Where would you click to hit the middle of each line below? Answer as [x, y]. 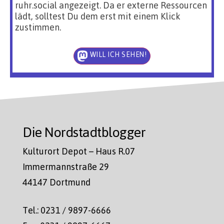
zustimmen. [38, 27]
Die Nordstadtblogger [84, 131]
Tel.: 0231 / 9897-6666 [67, 210]
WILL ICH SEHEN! [118, 54]
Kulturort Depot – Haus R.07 [79, 151]
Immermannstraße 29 [66, 166]
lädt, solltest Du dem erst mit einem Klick [98, 16]
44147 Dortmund [57, 182]
